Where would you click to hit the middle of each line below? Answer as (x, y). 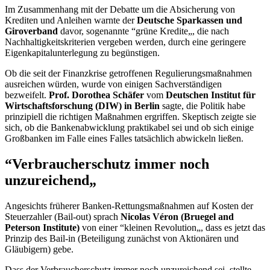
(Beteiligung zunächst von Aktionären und (157, 238)
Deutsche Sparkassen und (190, 20)
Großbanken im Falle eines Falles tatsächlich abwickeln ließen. (124, 138)
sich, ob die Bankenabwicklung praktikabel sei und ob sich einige (129, 127)
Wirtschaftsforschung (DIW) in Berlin (82, 105)
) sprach (104, 216)
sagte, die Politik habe (202, 105)
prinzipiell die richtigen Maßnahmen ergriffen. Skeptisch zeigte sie (130, 116)
